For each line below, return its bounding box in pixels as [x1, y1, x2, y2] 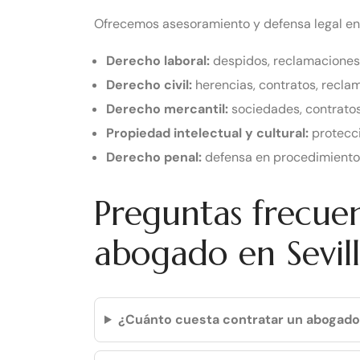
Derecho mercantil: [106, 100, 228, 118]
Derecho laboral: [106, 52, 210, 70]
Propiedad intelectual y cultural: [106, 125, 309, 142]
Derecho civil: [106, 76, 192, 94]
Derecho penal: [106, 149, 202, 166]
